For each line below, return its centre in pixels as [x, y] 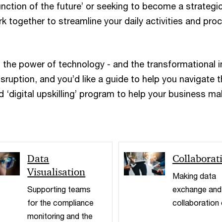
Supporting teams [59, 189]
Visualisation [56, 172]
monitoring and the [60, 216]
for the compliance [61, 202]
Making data [194, 175]
